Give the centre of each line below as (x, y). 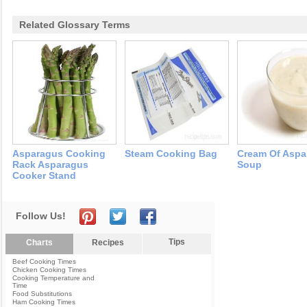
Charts (39, 243)
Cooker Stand (44, 175)
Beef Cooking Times (44, 261)
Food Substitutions (42, 294)
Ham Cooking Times (44, 302)
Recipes (108, 243)
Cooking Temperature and (53, 278)
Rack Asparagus (50, 164)
